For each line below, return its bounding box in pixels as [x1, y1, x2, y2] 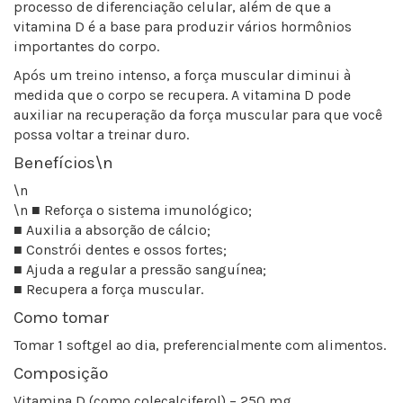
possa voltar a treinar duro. [13, 126, 189, 144]
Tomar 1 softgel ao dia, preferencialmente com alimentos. [13, 336, 386, 354]
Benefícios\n [13, 153, 113, 174]
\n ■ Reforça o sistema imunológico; [13, 201, 252, 219]
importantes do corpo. [13, 38, 159, 56]
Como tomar [13, 308, 109, 328]
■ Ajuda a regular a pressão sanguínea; [13, 261, 266, 279]
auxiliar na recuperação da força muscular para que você [13, 106, 382, 124]
